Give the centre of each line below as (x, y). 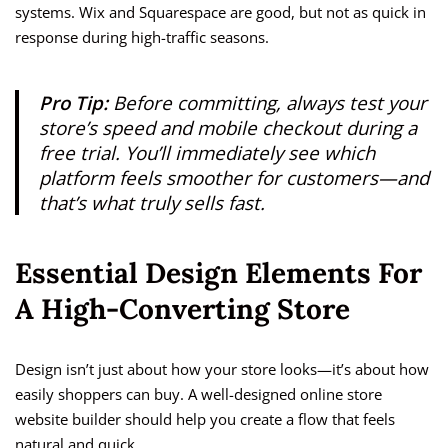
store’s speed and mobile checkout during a (228, 128)
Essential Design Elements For (218, 273)
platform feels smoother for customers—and (234, 178)
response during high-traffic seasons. (142, 37)
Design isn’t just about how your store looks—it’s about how (222, 369)
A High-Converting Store (182, 309)
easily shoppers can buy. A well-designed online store (198, 394)
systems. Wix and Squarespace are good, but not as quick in (220, 12)
